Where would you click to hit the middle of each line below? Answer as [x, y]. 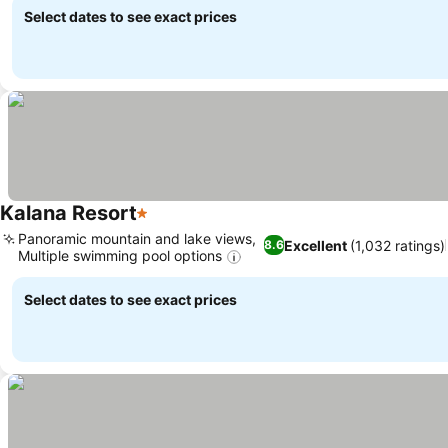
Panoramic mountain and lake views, [137, 238]
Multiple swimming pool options [120, 255]
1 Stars [161, 223]
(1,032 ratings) [398, 245]
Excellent [316, 245]
